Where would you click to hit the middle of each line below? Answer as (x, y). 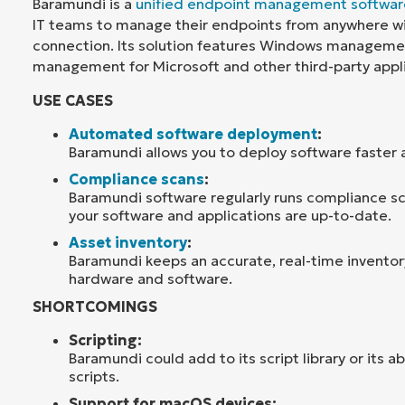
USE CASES (73, 100)
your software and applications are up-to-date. (230, 215)
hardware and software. (151, 278)
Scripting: (105, 339)
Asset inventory (128, 242)
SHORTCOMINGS (95, 306)
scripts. (94, 376)
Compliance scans (137, 179)
